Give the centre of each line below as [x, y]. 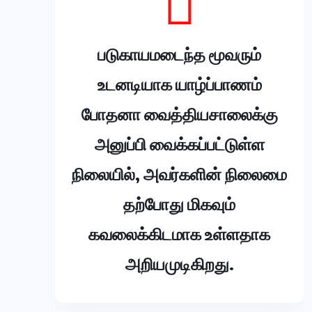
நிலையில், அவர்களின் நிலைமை [179, 174]
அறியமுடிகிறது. [179, 264]
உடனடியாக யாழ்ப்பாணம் [179, 84]
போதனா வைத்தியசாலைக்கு [179, 114]
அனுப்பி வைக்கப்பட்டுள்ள [179, 144]
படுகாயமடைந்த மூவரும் [179, 54]
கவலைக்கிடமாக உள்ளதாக [179, 234]
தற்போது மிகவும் [179, 204]
